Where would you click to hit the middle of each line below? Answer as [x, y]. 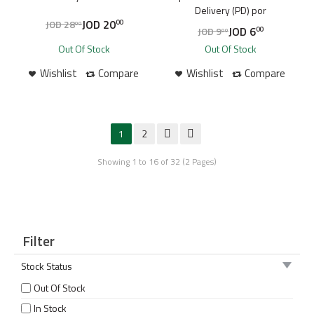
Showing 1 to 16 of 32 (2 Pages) [157, 161]
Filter [39, 240]
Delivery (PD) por [230, 10]
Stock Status [47, 266]
